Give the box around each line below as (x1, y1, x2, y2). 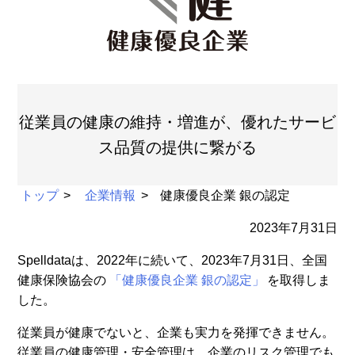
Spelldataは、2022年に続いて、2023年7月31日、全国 (17, 254, 328, 267)
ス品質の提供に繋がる (98, 139, 257, 156)
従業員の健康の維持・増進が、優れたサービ (19, 113, 336, 131)
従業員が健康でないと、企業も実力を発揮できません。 (17, 326, 335, 339)
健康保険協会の (17, 273, 107, 287)
